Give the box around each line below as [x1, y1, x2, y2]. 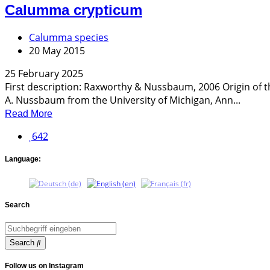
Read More [5, 108, 52, 119]
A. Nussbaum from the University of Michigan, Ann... [5, 93, 240, 107]
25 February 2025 [5, 66, 83, 80]
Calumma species [29, 30, 108, 44]
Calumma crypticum [5, 1, 142, 18]
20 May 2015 [29, 43, 85, 57]
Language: [5, 154, 41, 163]
